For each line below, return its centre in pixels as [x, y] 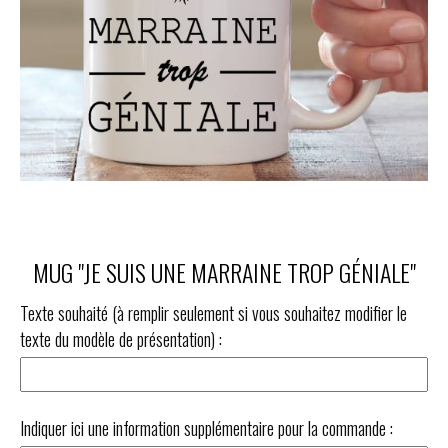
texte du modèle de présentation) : [121, 339]
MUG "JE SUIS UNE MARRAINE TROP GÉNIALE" [224, 272]
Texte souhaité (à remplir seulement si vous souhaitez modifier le [213, 313]
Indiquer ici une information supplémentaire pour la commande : [206, 427]
